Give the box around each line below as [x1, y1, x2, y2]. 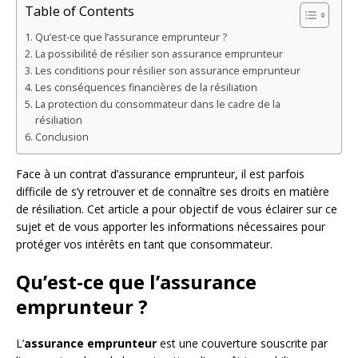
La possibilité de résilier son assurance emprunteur [34, 47, 283, 62]
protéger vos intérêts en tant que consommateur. [16, 237, 272, 253]
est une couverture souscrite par [157, 336, 328, 352]
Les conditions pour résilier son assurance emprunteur [34, 64, 300, 78]
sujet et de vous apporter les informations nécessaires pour [16, 219, 325, 235]
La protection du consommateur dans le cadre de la [34, 97, 280, 112]
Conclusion [34, 130, 89, 145]
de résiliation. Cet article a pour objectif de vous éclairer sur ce [16, 201, 337, 217]
